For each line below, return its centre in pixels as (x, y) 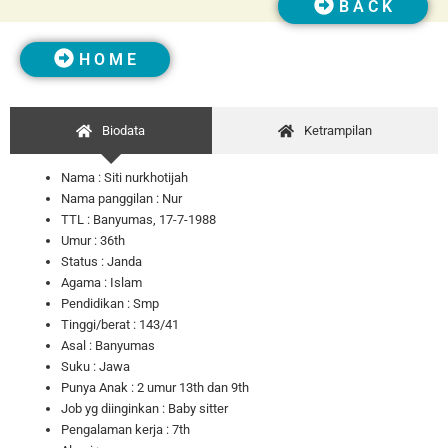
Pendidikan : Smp (110, 303)
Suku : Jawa (96, 366)
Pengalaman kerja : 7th (126, 429)
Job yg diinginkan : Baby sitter (145, 408)
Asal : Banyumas (108, 345)
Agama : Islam (102, 282)
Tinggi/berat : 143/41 (120, 324)
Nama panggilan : (110, 198)
